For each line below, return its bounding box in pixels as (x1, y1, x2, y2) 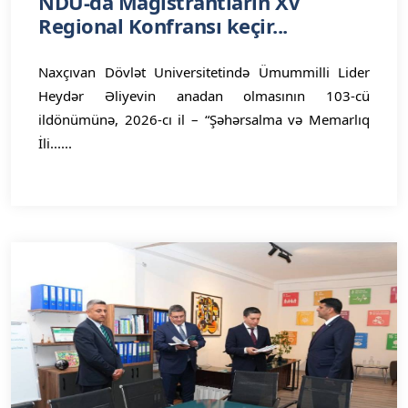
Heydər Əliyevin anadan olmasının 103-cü (38, 87, 370, 105)
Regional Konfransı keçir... (38, 12, 288, 39)
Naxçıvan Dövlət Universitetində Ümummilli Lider (38, 63, 370, 81)
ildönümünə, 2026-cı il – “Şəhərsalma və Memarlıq (38, 110, 370, 128)
